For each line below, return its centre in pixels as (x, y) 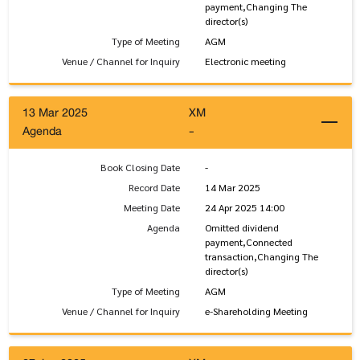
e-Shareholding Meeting (256, 311)
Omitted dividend (241, 227)
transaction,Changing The (261, 256)
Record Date (154, 187)
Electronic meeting (245, 61)
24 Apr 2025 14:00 (244, 207)
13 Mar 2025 (55, 113)
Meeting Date (152, 207)
